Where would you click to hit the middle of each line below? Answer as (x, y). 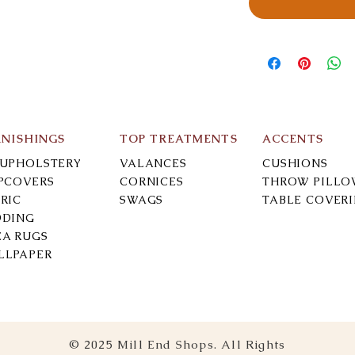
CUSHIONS (295, 163)
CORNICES (152, 181)
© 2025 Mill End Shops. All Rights (177, 344)
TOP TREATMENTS (179, 138)
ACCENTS (293, 138)
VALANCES (153, 163)
